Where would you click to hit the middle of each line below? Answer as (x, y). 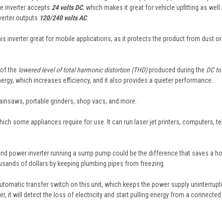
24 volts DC (67, 7)
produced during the (177, 70)
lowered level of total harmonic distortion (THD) (83, 70)
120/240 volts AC (63, 18)
